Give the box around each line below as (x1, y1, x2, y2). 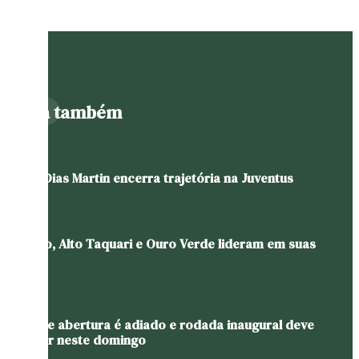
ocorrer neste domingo (6, 331, 146, 349)
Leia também (17, 99, 122, 124)
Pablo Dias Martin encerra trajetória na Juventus (6, 168, 293, 187)
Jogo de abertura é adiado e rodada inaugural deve (6, 316, 314, 334)
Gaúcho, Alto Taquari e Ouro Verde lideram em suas (6, 235, 316, 253)
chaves (6, 250, 48, 268)
